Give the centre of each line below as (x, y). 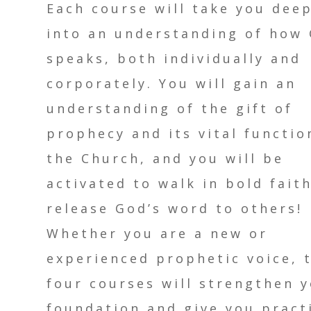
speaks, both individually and (174, 59)
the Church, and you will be (166, 159)
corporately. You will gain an (172, 84)
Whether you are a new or (158, 234)
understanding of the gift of (170, 109)
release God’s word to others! (175, 209)
